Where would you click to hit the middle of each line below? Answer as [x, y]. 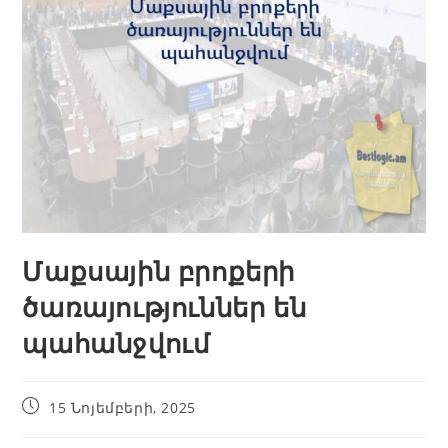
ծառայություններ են [164, 307]
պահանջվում [116, 343]
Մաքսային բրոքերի [159, 271]
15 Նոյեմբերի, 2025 [122, 408]
